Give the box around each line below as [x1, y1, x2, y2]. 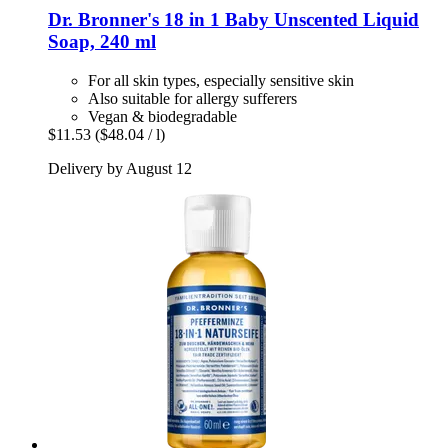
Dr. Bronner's [48, 9, 159, 31]
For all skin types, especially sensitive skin [88, 71, 354, 89]
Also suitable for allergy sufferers [88, 89, 297, 107]
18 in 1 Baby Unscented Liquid [159, 9, 419, 31]
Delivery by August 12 [48, 159, 192, 177]
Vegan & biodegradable [88, 107, 237, 125]
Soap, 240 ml [48, 31, 156, 53]
